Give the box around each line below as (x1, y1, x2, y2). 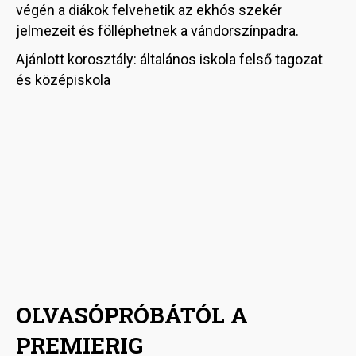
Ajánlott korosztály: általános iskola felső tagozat (16, 51, 323, 68)
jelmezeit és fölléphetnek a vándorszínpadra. (16, 22, 302, 40)
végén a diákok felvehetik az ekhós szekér (16, 2, 282, 19)
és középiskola (16, 72, 110, 89)
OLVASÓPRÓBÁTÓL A (16, 300, 248, 331)
